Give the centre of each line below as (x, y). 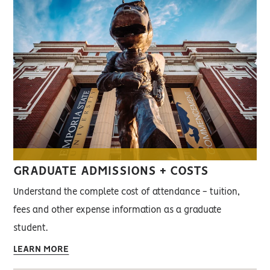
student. (31, 229)
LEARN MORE (41, 250)
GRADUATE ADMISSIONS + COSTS (111, 172)
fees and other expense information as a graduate (118, 211)
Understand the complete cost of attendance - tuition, (127, 193)
